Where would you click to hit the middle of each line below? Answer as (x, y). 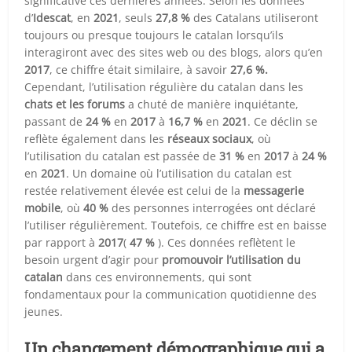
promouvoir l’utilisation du (232, 259)
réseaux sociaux (210, 138)
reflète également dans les (96, 138)
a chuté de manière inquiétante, (212, 104)
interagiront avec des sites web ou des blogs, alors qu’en (174, 52)
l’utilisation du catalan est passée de (122, 156)
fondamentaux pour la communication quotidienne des (171, 294)
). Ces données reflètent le (225, 242)
